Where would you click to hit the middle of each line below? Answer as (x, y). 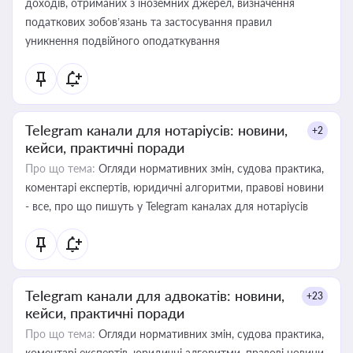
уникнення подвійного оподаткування (123, 41)
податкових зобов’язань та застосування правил (149, 22)
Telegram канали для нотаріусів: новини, (156, 130)
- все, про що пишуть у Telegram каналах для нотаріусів (167, 206)
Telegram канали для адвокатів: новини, (155, 295)
